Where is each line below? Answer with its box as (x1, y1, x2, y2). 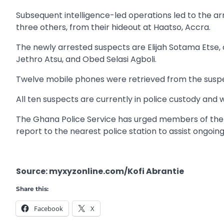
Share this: (16, 184, 48, 192)
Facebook (34, 203, 63, 213)
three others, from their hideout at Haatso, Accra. (16, 21, 210, 33)
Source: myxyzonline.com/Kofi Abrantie (16, 165, 184, 177)
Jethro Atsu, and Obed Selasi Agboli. (16, 53, 156, 65)
